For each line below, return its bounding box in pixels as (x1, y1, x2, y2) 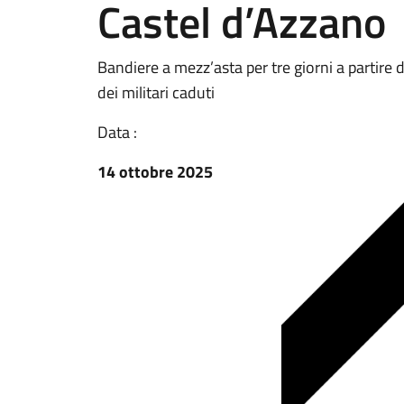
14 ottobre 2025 (97, 160, 213, 184)
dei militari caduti (97, 80, 215, 105)
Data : (97, 120, 137, 144)
